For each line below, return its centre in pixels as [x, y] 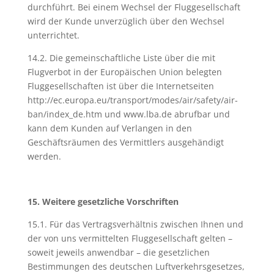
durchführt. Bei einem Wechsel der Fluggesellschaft [134, 7]
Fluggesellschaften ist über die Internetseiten [120, 86]
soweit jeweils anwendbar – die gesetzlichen [118, 252]
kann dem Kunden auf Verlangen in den [109, 128]
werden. [44, 156]
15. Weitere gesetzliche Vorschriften [103, 202]
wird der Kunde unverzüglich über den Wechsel [126, 21]
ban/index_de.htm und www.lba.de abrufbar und [128, 114]
